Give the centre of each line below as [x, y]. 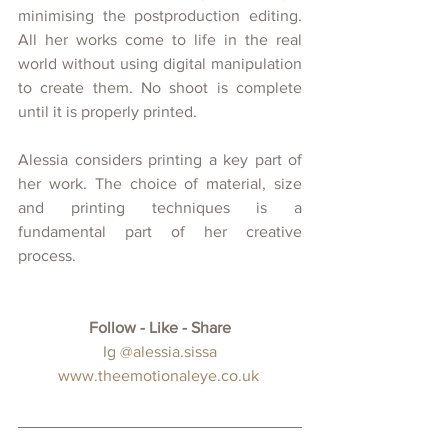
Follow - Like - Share [160, 327]
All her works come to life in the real [160, 39]
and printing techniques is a [160, 207]
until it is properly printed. [109, 111]
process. [51, 255]
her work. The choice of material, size [160, 183]
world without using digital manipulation [160, 63]
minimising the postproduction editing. [160, 15]
